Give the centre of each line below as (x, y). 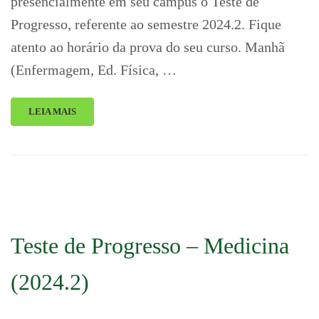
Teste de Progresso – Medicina (150, 246)
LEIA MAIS (52, 111)
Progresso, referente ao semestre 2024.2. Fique (146, 24)
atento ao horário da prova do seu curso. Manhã (148, 47)
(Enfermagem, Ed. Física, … (94, 70)
